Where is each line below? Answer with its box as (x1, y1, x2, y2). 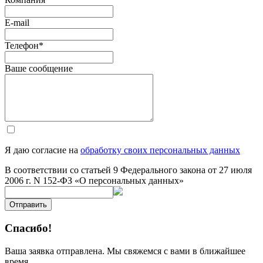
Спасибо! (5, 221, 52, 234)
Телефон (5, 41, 39, 51)
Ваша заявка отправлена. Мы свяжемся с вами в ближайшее (5, 245, 245, 256)
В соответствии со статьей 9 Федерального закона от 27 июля (5, 165, 252, 176)
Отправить (9, 200, 47, 210)
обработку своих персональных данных (80, 145, 240, 156)
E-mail (5, 18, 29, 28)
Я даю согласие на (5, 145, 80, 156)
